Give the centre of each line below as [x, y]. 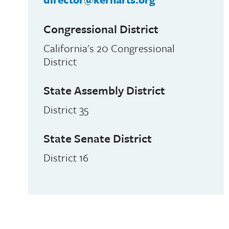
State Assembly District [104, 90]
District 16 [66, 157]
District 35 [66, 109]
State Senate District [97, 138]
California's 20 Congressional [109, 48]
